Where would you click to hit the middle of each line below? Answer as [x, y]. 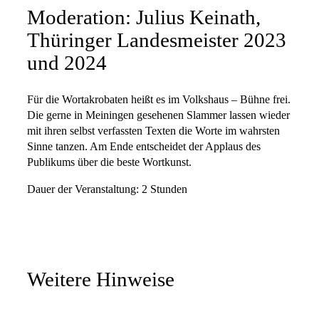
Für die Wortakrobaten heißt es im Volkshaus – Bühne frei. [159, 99]
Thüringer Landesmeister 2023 [157, 41]
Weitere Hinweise [101, 280]
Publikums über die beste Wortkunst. [109, 162]
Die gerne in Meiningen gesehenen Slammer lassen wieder [158, 115]
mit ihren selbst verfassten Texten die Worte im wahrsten [153, 131]
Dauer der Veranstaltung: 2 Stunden [107, 190]
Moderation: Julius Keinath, [144, 18]
